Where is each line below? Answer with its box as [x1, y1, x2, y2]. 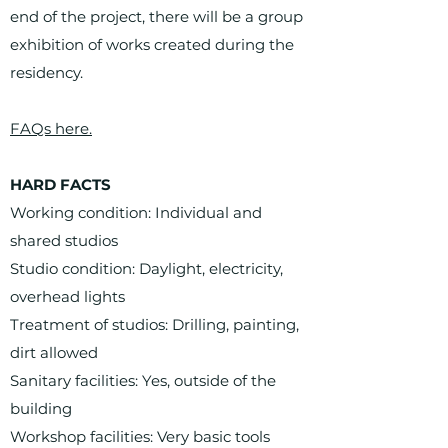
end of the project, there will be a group [10, 7, 303, 26]
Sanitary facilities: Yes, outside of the [10, 371, 276, 390]
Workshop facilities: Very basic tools [10, 427, 270, 446]
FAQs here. [10, 119, 92, 138]
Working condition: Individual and [10, 203, 262, 222]
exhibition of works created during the [10, 35, 294, 54]
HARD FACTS [10, 175, 111, 194]
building [10, 399, 72, 418]
